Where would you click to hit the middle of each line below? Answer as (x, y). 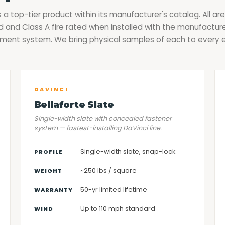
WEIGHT (48, 171)
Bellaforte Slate (74, 105)
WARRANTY (53, 190)
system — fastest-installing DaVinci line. (98, 128)
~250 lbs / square (108, 171)
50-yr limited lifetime (114, 190)
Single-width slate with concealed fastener (103, 118)
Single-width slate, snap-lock (128, 151)
